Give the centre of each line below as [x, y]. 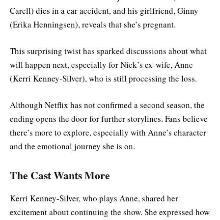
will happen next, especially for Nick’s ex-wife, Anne [101, 64]
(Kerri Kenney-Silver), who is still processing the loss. [103, 78]
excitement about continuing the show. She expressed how [110, 212]
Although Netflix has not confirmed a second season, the [107, 105]
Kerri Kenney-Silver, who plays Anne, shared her [94, 198]
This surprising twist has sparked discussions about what [108, 51]
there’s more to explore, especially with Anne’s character [108, 132]
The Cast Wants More [60, 175]
